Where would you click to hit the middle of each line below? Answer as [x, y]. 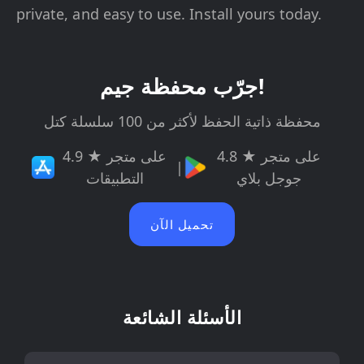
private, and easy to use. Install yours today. [169, 14]
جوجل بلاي [269, 178]
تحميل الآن [182, 224]
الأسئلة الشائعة [182, 317]
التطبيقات [115, 178]
